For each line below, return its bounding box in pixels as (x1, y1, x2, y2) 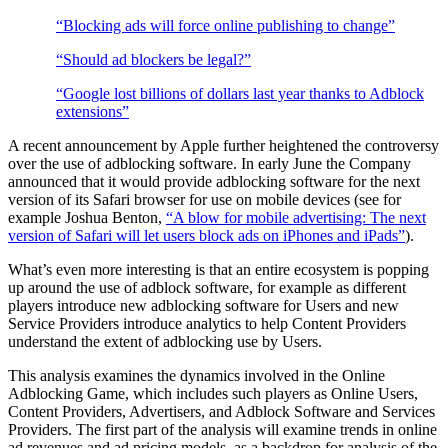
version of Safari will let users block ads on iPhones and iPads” (8, 227, 405, 245)
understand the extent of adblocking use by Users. (8, 333, 322, 351)
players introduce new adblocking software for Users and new (8, 297, 399, 315)
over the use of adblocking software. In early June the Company (8, 155, 411, 173)
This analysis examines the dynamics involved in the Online (8, 367, 385, 385)
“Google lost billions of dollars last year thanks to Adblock (56, 85, 424, 103)
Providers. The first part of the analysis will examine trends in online (8, 421, 437, 439)
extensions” (56, 103, 129, 121)
